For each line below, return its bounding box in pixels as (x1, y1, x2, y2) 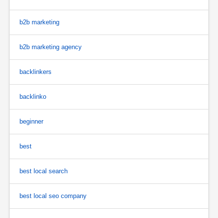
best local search (19, 167, 68, 175)
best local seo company (19, 192, 87, 200)
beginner (19, 117, 43, 125)
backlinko (19, 92, 46, 100)
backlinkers (19, 68, 52, 75)
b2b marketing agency (19, 43, 82, 51)
